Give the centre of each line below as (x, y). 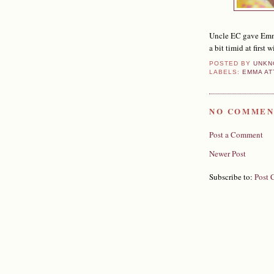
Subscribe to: (232, 176)
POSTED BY (231, 64)
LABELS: (226, 72)
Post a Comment (236, 134)
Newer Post (228, 153)
